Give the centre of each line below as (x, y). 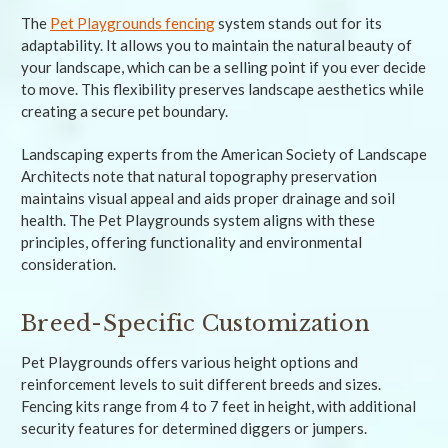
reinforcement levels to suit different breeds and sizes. (201, 383)
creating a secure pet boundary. (124, 110)
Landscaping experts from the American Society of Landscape (224, 153)
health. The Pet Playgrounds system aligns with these (198, 219)
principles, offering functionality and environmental (191, 241)
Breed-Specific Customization (195, 323)
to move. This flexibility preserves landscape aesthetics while (222, 88)
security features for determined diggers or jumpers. (194, 427)
